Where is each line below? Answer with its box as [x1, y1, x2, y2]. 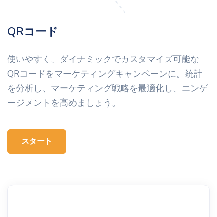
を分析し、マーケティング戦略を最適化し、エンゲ [7, 82, 208, 94]
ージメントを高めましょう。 [7, 96, 121, 108]
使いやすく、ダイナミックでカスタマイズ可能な [7, 53, 199, 65]
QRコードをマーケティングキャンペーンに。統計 [7, 67, 202, 79]
